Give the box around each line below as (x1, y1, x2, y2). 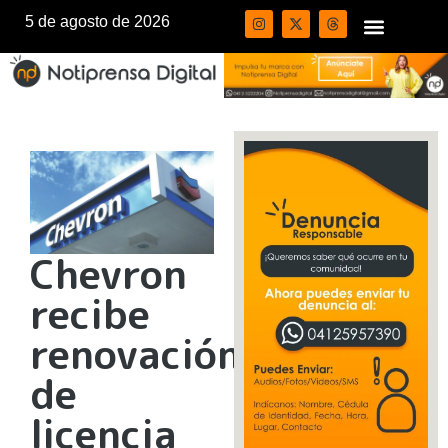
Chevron (30, 246, 187, 303)
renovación (30, 326, 241, 383)
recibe (30, 286, 150, 343)
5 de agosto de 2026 (25, 13, 170, 30)
